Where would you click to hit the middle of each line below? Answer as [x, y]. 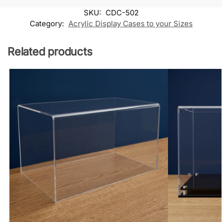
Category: [48, 23]
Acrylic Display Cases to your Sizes [130, 23]
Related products [50, 51]
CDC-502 [122, 12]
